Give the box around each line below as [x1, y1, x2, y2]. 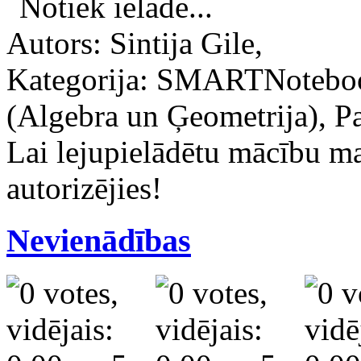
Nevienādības [6, 222, 191, 259]
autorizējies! [6, 171, 162, 206]
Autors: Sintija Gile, [6, 26, 263, 61]
